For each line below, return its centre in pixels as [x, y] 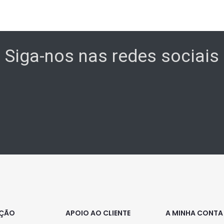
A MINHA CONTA [194, 213]
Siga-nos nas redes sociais [112, 56]
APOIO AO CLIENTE [98, 213]
